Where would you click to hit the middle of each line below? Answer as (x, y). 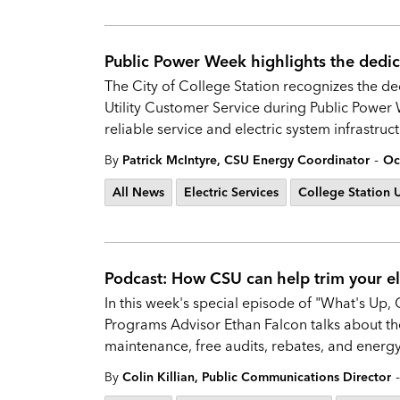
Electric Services (231, 192)
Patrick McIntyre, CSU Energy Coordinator (246, 160)
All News (138, 192)
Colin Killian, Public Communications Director (257, 377)
